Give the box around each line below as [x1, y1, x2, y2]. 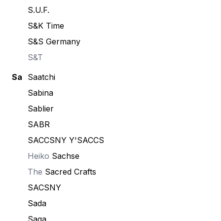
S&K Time [28, 21, 64, 31]
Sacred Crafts [45, 167, 96, 177]
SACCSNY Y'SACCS [28, 135, 104, 145]
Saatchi [28, 72, 55, 82]
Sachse [52, 151, 79, 161]
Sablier [28, 104, 54, 113]
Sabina [28, 88, 53, 98]
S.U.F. [28, 5, 49, 15]
